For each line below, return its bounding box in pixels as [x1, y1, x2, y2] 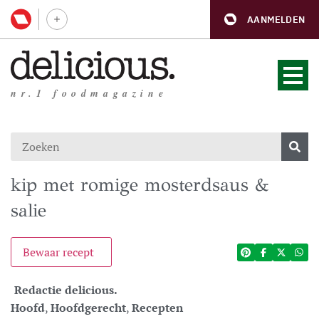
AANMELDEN [247, 13, 305, 26]
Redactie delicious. [14, 282, 117, 298]
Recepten [132, 300, 183, 315]
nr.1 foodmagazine [11, 86, 168, 100]
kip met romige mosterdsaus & [11, 173, 269, 196]
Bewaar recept [23, 244, 94, 260]
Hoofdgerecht [51, 300, 126, 315]
